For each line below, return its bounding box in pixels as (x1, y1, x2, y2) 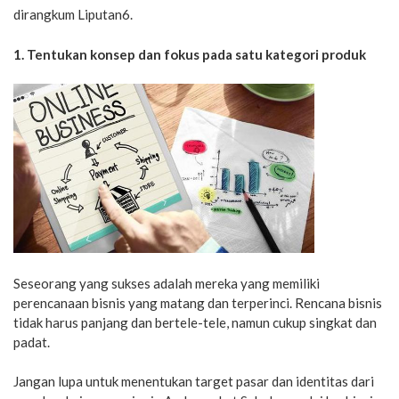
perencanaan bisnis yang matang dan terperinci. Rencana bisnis (13, 294, 382, 311)
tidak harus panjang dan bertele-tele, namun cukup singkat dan (13, 313, 377, 330)
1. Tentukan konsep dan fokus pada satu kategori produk (13, 45, 366, 62)
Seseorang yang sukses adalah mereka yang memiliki (13, 274, 320, 291)
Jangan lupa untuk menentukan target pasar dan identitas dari (13, 373, 374, 390)
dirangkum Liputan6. (13, 6, 133, 22)
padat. (13, 333, 50, 350)
